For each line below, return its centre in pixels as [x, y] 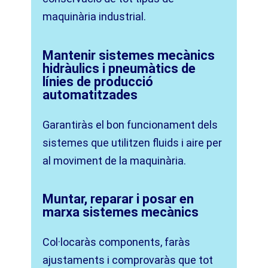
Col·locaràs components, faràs [117, 242]
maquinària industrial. [95, 17]
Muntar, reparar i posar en [118, 199]
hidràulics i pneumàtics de [119, 68]
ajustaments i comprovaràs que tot [128, 260]
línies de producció [98, 81]
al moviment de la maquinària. [115, 160]
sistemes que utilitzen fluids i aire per [133, 142]
